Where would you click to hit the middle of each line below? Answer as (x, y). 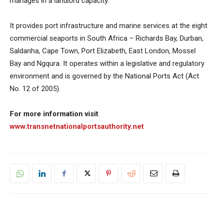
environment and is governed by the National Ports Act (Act (104, 76)
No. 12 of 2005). (35, 89)
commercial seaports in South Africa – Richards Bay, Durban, (107, 39)
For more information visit (54, 114)
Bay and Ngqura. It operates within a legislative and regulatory (107, 64)
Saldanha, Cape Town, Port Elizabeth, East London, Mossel (103, 51)
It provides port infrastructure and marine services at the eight (108, 26)
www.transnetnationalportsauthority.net (77, 127)
